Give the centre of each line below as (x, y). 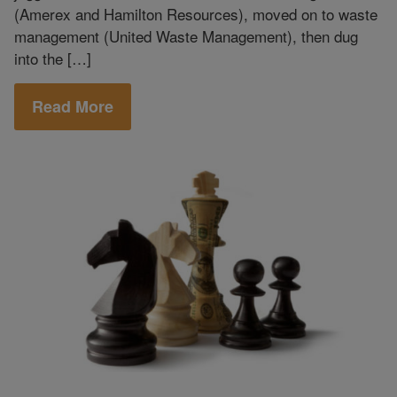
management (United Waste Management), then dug (186, 35)
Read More (73, 107)
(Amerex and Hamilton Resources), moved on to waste (196, 13)
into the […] (53, 58)
